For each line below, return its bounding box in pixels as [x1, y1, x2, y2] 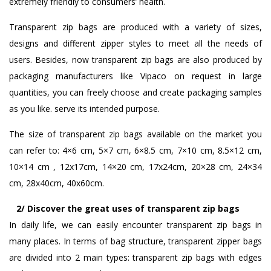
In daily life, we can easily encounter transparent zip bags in [9, 218, 262, 230]
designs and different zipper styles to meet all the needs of [9, 37, 262, 49]
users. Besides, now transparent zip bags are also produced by [9, 53, 262, 65]
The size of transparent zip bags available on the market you [9, 128, 262, 140]
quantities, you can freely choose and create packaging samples [9, 86, 262, 98]
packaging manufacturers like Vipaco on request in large [9, 70, 262, 82]
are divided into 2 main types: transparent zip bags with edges [9, 251, 262, 263]
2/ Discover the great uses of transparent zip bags [9, 202, 240, 214]
